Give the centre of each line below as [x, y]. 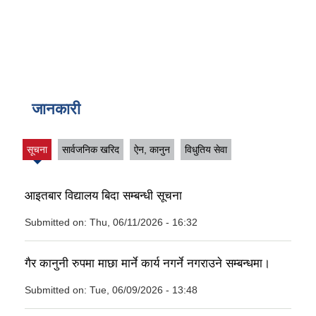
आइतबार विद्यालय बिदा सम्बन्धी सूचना [103, 195]
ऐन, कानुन [152, 150]
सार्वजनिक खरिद [91, 150]
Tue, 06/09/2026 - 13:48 [144, 290]
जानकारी [56, 109]
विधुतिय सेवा [206, 150]
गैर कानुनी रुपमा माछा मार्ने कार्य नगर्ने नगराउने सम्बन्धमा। [147, 263]
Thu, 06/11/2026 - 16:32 [144, 222]
